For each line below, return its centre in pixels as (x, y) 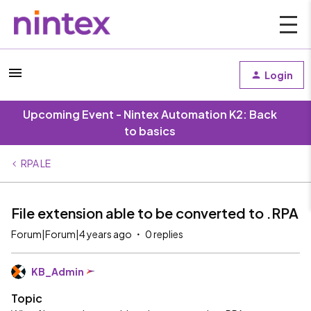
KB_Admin (58, 271)
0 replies (164, 234)
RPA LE (36, 163)
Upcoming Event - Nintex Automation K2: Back (150, 114)
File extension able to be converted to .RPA (155, 213)
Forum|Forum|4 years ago (72, 234)
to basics (150, 131)
